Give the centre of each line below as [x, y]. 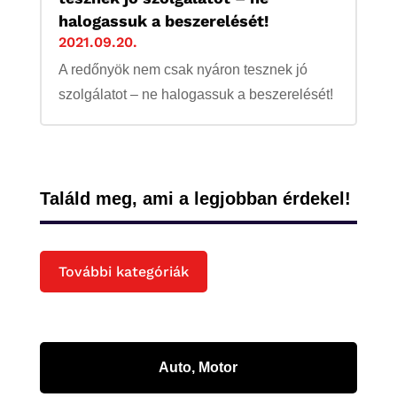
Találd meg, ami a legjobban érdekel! [195, 199]
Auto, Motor [198, 367]
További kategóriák [123, 271]
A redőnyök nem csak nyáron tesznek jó [183, 70]
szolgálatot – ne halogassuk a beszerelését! [195, 95]
